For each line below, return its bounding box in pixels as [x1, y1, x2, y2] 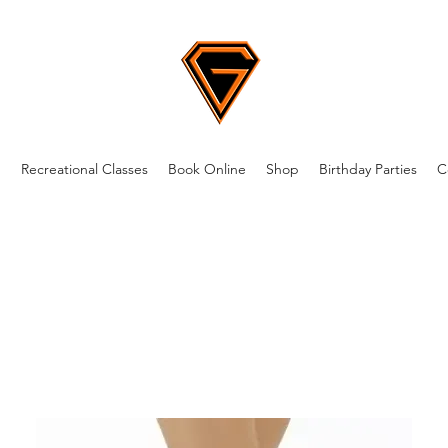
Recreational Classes [20, 160, 148, 178]
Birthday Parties [318, 160, 417, 178]
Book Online [167, 160, 246, 178]
